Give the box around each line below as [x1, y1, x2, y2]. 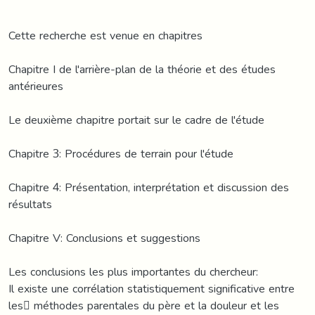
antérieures [8, 75, 63, 97]
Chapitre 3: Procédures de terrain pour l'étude [8, 142, 233, 165]
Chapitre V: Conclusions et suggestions [8, 226, 200, 249]
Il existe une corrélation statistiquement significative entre [8, 277, 295, 300]
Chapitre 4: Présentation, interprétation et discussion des [8, 176, 289, 198]
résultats [8, 193, 52, 215]
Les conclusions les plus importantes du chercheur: [8, 260, 258, 283]
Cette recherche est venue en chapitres [8, 24, 202, 46]
